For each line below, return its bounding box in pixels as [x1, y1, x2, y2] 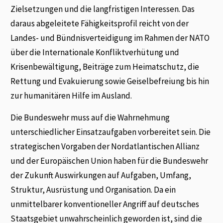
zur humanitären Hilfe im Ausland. [10, 90, 132, 102]
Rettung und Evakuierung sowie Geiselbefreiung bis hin [10, 76, 210, 87]
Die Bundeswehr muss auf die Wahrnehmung [10, 111, 170, 123]
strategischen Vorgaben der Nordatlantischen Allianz [10, 140, 200, 152]
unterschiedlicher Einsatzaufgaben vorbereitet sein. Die [10, 126, 211, 137]
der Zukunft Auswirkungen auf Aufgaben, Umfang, [10, 169, 192, 181]
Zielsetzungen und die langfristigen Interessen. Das [10, 3, 195, 15]
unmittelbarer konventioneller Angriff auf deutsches [10, 198, 200, 210]
